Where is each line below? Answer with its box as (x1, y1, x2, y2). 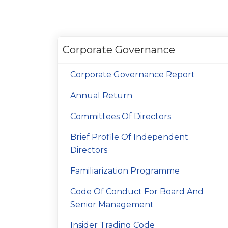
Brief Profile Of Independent (70, 132, 188, 142)
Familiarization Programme (70, 166, 180, 176)
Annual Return (70, 91, 132, 100)
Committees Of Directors (70, 111, 171, 121)
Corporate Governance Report (70, 70, 195, 79)
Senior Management (70, 199, 154, 209)
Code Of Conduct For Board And (70, 187, 204, 196)
